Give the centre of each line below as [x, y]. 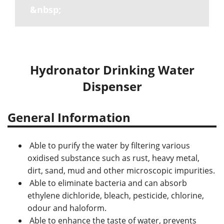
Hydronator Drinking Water [112, 70]
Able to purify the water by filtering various [109, 145]
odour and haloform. [67, 208]
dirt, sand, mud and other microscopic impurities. [121, 170]
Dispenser [112, 86]
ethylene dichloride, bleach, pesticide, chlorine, [116, 195]
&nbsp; [45, 10]
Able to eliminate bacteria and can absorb [107, 183]
